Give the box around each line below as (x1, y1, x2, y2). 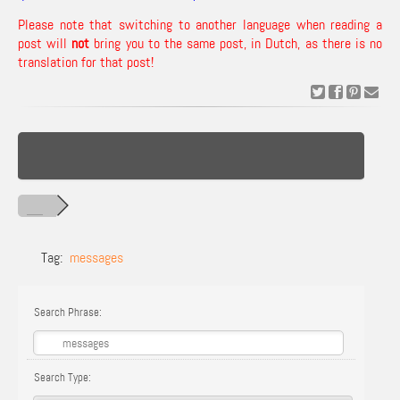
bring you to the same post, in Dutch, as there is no (89, 34, 383, 53)
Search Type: (31, 370, 91, 385)
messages (70, 248, 123, 267)
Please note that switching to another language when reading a (18, 15, 382, 34)
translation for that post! (18, 53, 154, 71)
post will (18, 34, 72, 53)
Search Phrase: (31, 304, 102, 320)
